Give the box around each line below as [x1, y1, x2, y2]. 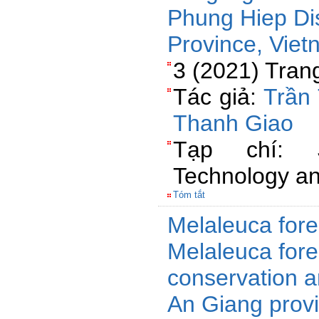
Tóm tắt [173, 189, 205, 200]
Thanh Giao [173, 110, 293, 136]
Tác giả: [173, 84, 263, 110]
